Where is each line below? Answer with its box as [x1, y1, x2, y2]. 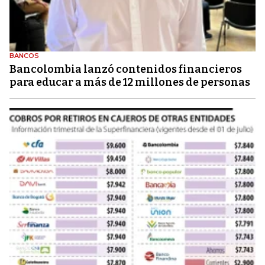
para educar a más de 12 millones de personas [9, 76, 250, 89]
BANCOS [9, 51, 39, 60]
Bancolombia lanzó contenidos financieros [9, 63, 242, 76]
